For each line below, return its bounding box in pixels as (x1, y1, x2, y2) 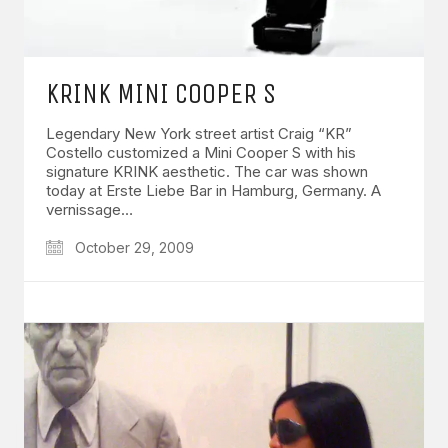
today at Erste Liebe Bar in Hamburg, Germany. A (46, 181, 381, 201)
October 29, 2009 (71, 239, 194, 257)
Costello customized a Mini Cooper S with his (46, 143, 356, 163)
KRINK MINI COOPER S (46, 77, 276, 111)
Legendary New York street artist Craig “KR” (46, 124, 352, 144)
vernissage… (46, 200, 133, 220)
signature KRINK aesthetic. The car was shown (46, 162, 368, 182)
